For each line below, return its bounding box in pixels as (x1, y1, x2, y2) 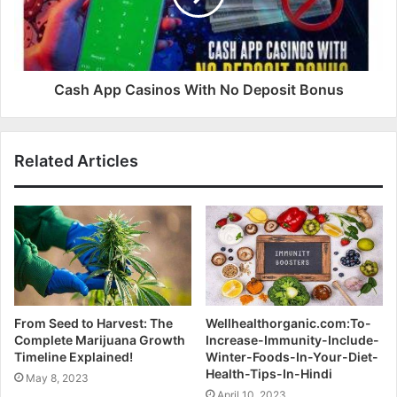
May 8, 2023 (26, 370, 89, 385)
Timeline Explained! (14, 348, 133, 364)
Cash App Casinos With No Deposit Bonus (53, 81, 344, 98)
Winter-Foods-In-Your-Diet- (206, 348, 378, 364)
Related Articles (14, 152, 138, 170)
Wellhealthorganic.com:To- (206, 315, 371, 331)
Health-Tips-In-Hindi (206, 365, 332, 381)
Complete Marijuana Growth (14, 331, 185, 347)
